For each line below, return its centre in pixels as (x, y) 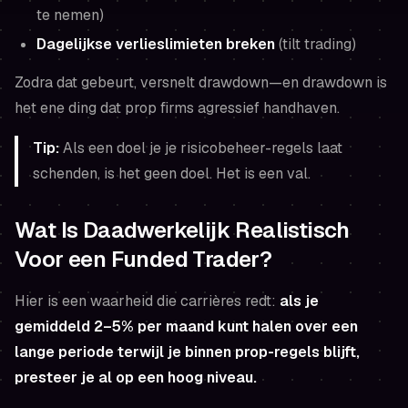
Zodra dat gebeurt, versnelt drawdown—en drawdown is (201, 82)
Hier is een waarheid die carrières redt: (147, 301)
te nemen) (70, 15)
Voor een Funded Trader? (143, 259)
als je (299, 301)
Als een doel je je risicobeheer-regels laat (201, 148)
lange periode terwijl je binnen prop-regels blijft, (187, 352)
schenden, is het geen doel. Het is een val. (172, 173)
